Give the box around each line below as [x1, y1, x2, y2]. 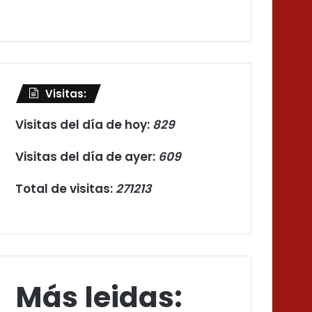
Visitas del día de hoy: [15, 116, 153, 134]
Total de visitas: [15, 180, 116, 198]
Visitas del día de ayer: [15, 148, 159, 166]
